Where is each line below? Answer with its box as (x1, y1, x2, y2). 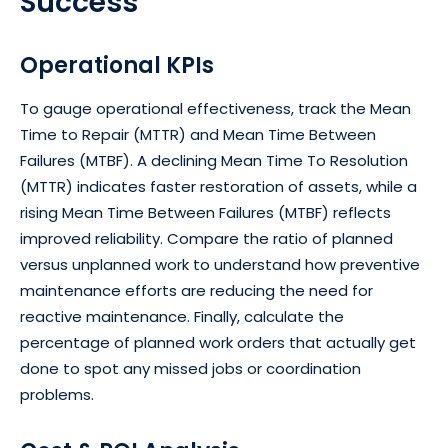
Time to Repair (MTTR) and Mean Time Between (20, 123, 376, 145)
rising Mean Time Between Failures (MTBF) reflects (20, 201, 391, 223)
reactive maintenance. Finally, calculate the (20, 305, 344, 327)
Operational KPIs (20, 49, 214, 81)
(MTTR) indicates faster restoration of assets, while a (20, 175, 417, 197)
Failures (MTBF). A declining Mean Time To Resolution (20, 149, 408, 171)
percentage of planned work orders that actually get (20, 331, 416, 353)
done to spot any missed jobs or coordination (20, 357, 361, 379)
